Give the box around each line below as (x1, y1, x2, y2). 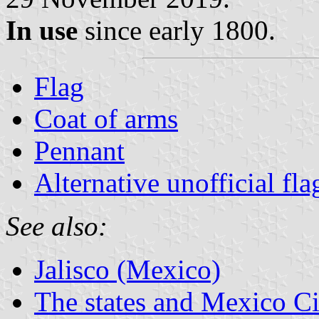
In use (6, 14, 78, 46)
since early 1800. (78, 14, 276, 46)
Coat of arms (34, 103, 178, 134)
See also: (6, 210, 108, 241)
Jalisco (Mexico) (34, 253, 221, 285)
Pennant (34, 135, 125, 166)
